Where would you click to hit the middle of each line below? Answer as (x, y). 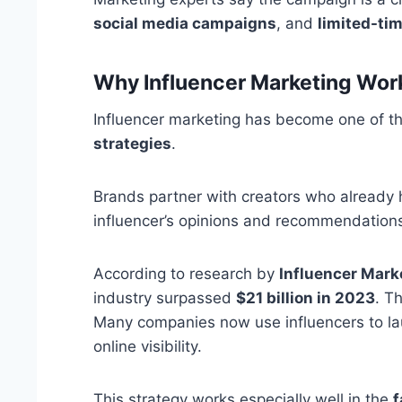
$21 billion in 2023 (306, 298)
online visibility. (148, 347)
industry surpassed (165, 298)
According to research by (187, 274)
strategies (133, 144)
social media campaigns (185, 24)
